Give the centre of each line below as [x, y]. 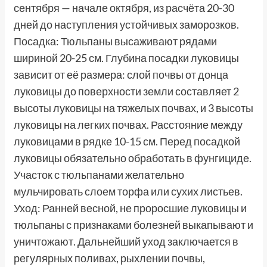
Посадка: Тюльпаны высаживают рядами [115, 41]
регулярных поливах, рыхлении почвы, [109, 258]
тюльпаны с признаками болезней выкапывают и [133, 225]
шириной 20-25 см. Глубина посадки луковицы [126, 58]
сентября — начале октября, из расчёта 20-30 [124, 8]
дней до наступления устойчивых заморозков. [126, 25]
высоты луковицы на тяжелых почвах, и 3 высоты [133, 108]
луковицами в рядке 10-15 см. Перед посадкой [127, 142]
